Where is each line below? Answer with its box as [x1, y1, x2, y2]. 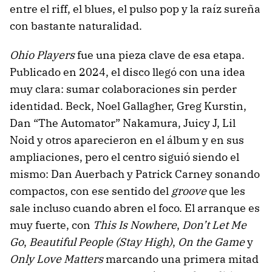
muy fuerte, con [10, 218, 93, 233]
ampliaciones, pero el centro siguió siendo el [10, 150, 239, 165]
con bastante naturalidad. [10, 19, 142, 33]
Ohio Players [10, 48, 75, 63]
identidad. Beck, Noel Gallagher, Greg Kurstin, [10, 99, 246, 114]
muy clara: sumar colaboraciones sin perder [10, 82, 237, 97]
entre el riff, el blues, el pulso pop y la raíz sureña [10, 2, 260, 16]
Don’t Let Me [182, 218, 246, 233]
